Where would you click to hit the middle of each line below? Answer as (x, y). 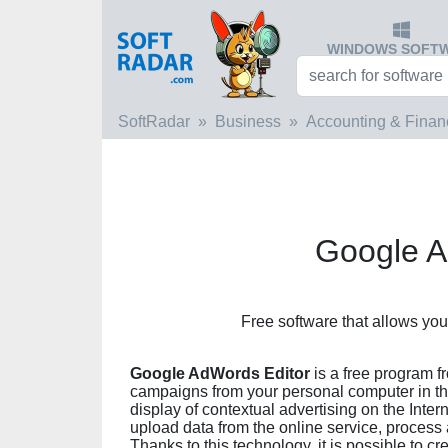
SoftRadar (154, 121)
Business (248, 121)
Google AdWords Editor (220, 373)
